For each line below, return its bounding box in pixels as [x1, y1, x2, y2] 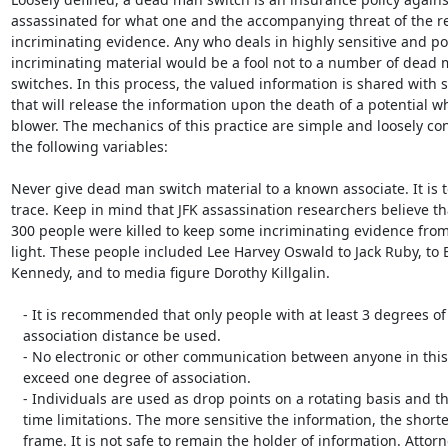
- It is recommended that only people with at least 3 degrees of [10, 304, 23, 324]
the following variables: [10, 136, 168, 156]
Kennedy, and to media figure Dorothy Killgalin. [10, 262, 330, 282]
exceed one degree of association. [10, 367, 23, 387]
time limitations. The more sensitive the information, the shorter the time [10, 409, 23, 429]
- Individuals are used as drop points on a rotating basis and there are [10, 388, 23, 408]
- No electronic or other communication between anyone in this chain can [10, 346, 23, 366]
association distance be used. [10, 325, 23, 345]
